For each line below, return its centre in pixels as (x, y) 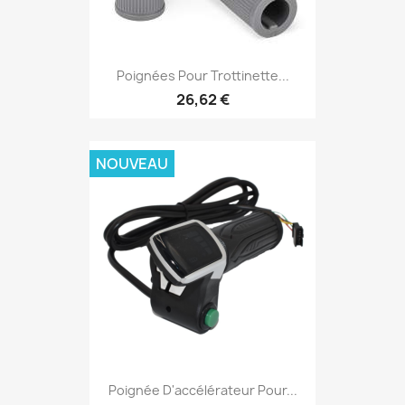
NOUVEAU (132, 164)
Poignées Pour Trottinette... (202, 76)
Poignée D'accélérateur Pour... (202, 391)
